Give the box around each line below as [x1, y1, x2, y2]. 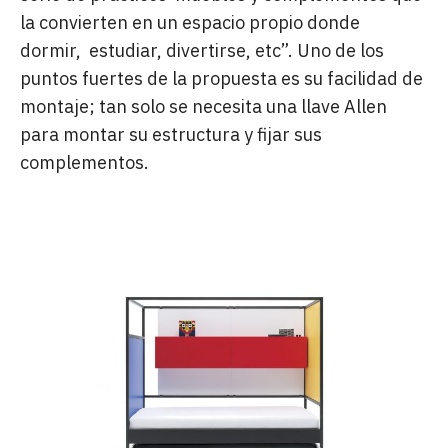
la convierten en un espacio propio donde [20, 10, 360, 34]
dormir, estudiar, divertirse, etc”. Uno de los [20, 38, 384, 62]
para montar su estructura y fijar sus [20, 122, 322, 146]
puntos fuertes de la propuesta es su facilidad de [20, 66, 423, 90]
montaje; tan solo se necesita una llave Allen [20, 94, 387, 118]
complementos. [20, 150, 149, 174]
